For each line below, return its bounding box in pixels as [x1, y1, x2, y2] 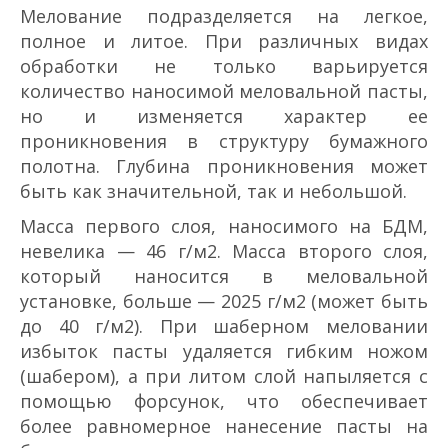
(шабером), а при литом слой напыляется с [20, 363, 428, 388]
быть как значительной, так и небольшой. [20, 178, 407, 203]
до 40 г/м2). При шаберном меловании [20, 313, 428, 338]
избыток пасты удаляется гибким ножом [20, 338, 428, 363]
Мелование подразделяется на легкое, [20, 3, 428, 28]
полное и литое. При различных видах [20, 28, 428, 53]
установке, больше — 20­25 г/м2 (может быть [20, 288, 428, 313]
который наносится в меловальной [20, 263, 428, 288]
